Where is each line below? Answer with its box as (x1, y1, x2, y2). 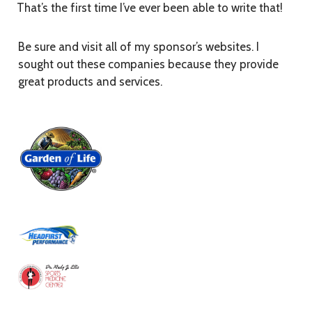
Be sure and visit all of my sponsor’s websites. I (17, 40, 259, 54)
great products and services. (17, 75, 162, 89)
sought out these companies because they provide (17, 57, 279, 72)
